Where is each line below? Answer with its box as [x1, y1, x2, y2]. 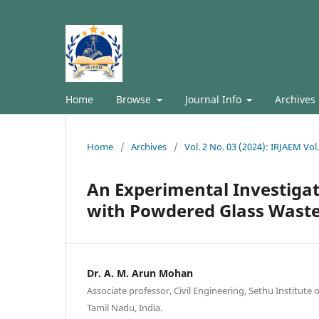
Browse [116, 92, 154, 106]
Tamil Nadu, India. [87, 300, 162, 314]
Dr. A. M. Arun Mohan [87, 266, 193, 280]
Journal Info [184, 92, 244, 106]
